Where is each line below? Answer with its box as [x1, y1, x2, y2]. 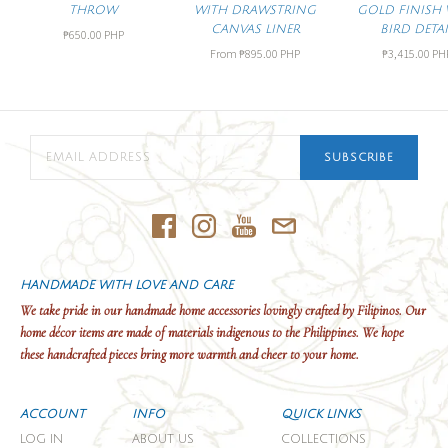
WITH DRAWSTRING [194, 4, 317, 18]
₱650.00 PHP [62, 27, 124, 43]
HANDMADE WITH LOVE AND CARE [20, 279, 233, 293]
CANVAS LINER [210, 23, 300, 37]
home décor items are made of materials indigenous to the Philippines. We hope [20, 324, 404, 342]
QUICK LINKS [280, 408, 361, 422]
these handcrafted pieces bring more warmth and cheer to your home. [20, 346, 359, 364]
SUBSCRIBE [324, 151, 394, 164]
